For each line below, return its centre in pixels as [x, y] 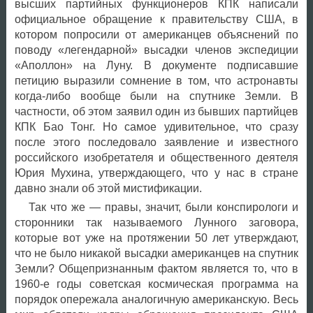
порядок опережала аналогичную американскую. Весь [156, 299]
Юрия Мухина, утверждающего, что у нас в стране [156, 173]
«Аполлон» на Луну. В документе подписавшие [156, 65]
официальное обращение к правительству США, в [156, 19]
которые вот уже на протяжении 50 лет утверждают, [156, 238]
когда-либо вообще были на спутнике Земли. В [156, 96]
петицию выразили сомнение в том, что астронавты [156, 80]
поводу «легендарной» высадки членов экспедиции [156, 50]
